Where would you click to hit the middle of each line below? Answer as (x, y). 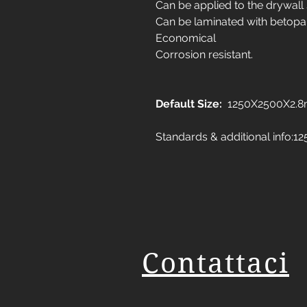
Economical (186, 38)
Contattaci (216, 263)
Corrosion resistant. (204, 54)
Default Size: (189, 104)
